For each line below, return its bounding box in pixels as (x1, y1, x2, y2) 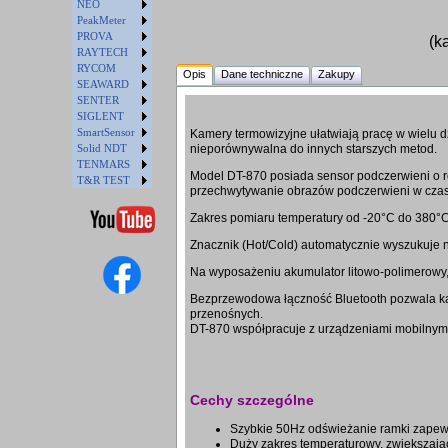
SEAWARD (77, 78, 129, 90)
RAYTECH (77, 46, 128, 58)
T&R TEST (77, 174, 130, 186)
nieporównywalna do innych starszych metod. (190, 142, 437, 157)
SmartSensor (77, 126, 135, 138)
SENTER (77, 94, 119, 106)
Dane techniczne (221, 68, 303, 81)
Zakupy (318, 68, 355, 81)
